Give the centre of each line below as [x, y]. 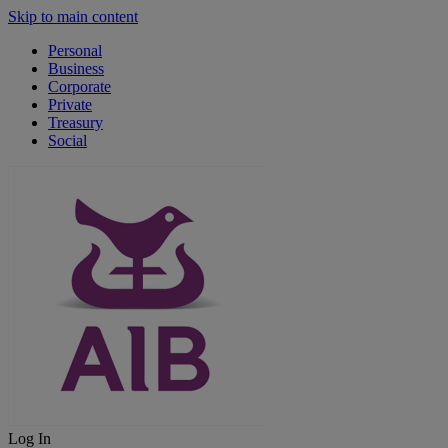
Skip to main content [73, 16]
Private [70, 104]
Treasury [75, 122]
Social [67, 140]
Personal [75, 50]
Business [76, 68]
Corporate [79, 86]
